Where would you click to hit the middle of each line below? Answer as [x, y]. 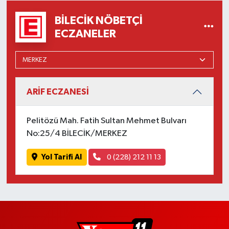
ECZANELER [86, 33]
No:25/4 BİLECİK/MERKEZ [77, 134]
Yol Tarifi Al [62, 157]
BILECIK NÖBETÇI [99, 20]
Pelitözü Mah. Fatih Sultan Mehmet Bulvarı [107, 121]
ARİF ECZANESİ [58, 91]
